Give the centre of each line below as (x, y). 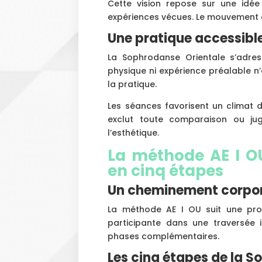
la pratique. (132, 84)
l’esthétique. (134, 132)
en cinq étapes (166, 170)
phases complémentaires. (164, 236)
